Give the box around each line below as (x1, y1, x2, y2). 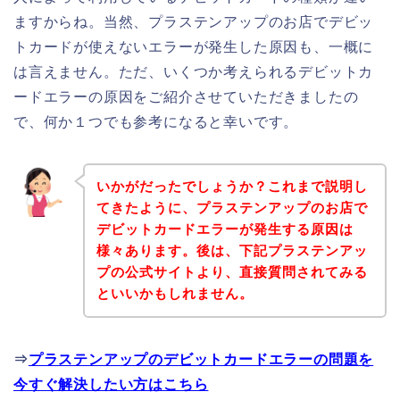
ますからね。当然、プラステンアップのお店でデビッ (13, 13, 374, 29)
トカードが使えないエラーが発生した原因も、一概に (13, 38, 374, 54)
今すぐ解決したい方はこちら (13, 377, 209, 393)
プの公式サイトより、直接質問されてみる (96, 264, 368, 280)
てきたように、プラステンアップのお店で (96, 200, 368, 216)
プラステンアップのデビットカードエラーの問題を (28, 352, 374, 368)
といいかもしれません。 (96, 286, 254, 302)
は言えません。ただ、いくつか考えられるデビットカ (13, 63, 374, 79)
